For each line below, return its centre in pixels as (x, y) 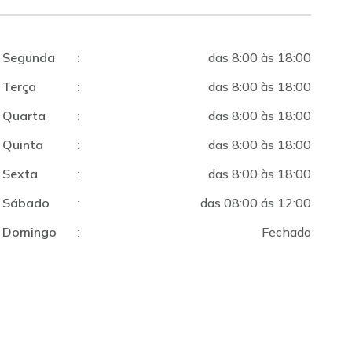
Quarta (24, 115)
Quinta (22, 145)
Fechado (286, 232)
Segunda (28, 57)
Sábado (26, 203)
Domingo (29, 232)
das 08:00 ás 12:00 (255, 203)
